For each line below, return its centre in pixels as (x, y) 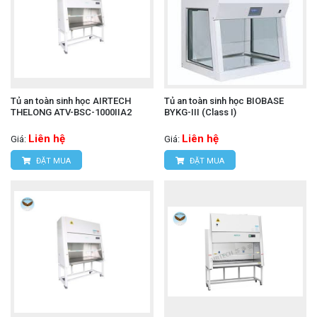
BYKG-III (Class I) (200, 112)
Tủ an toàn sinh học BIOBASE (224, 100)
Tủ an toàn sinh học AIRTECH (71, 100)
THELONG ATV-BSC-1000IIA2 (71, 112)
